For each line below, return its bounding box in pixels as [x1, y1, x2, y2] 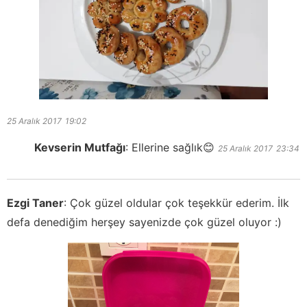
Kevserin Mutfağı [34, 140, 125, 155]
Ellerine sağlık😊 [132, 140, 214, 155]
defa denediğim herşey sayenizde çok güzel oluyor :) [7, 215, 282, 230]
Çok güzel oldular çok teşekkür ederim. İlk [70, 196, 289, 210]
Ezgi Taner [7, 196, 64, 210]
